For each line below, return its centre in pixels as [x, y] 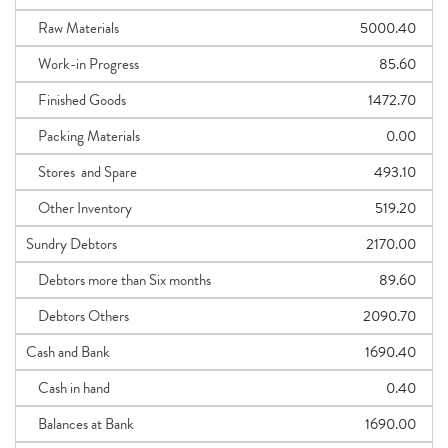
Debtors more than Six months [118, 280]
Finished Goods [76, 100]
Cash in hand [68, 388]
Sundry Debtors [71, 244]
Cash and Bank [68, 352]
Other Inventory [79, 208]
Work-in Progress [82, 64]
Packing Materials [83, 136]
